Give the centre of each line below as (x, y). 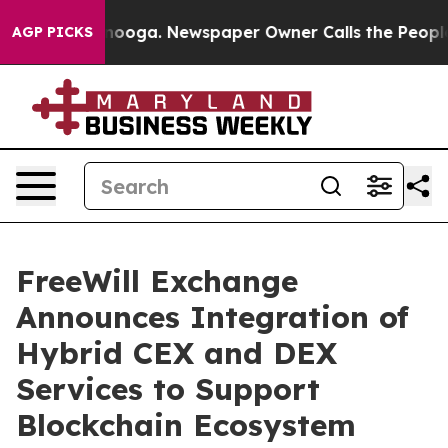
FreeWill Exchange (157, 281)
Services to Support (168, 389)
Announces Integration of (212, 317)
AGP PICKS (52, 32)
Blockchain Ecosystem (186, 425)
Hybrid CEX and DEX (176, 353)
